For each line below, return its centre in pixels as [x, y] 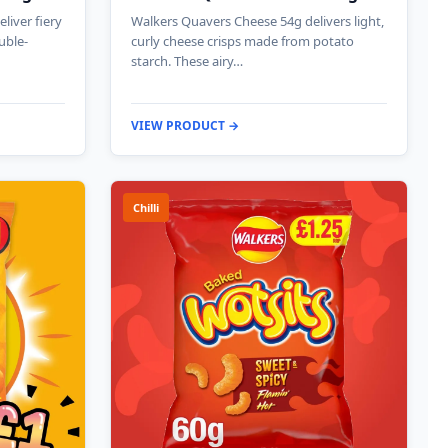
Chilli [146, 207]
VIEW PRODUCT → [185, 125]
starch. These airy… [187, 60]
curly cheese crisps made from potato [242, 40]
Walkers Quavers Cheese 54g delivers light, [257, 20]
